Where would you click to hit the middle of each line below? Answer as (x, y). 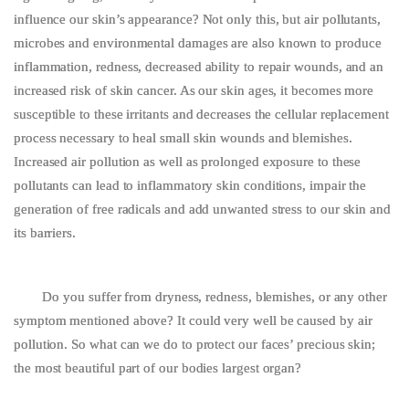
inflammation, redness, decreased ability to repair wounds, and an (199, 67)
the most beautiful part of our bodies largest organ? (158, 368)
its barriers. (45, 233)
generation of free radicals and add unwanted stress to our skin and (202, 210)
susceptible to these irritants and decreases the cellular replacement (201, 115)
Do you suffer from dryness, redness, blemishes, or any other (200, 297)
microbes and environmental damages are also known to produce (198, 43)
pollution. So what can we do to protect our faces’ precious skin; (195, 345)
